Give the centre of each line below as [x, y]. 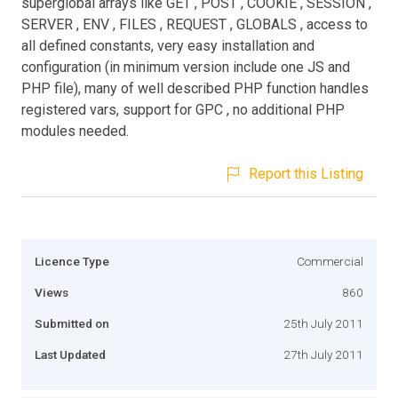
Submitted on [72, 323]
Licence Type [72, 261]
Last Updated [70, 354]
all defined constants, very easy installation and [168, 45]
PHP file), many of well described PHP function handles [195, 88]
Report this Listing [306, 173]
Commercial [330, 261]
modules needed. [75, 131]
